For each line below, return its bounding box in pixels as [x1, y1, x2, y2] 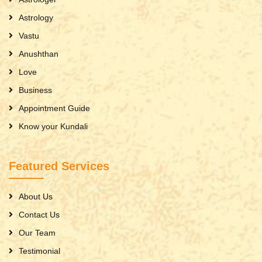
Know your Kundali [19, 122, 88, 132]
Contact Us [19, 210, 60, 220]
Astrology [19, 13, 53, 23]
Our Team [19, 228, 56, 238]
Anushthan [19, 49, 58, 59]
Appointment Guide [19, 104, 90, 113]
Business [19, 85, 52, 95]
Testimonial [19, 246, 60, 256]
